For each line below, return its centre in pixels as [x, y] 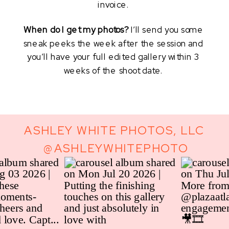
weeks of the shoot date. [114, 71]
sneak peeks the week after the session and [113, 44]
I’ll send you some [167, 30]
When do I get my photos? [77, 30]
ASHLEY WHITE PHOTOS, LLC [114, 131]
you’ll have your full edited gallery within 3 [113, 58]
